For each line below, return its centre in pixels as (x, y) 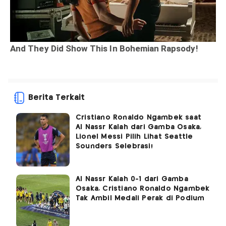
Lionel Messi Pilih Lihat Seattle (134, 136)
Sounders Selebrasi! (114, 146)
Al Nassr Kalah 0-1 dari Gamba (132, 179)
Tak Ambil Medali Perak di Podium (140, 198)
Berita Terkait (56, 97)
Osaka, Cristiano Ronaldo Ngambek (143, 188)
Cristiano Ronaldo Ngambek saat (138, 117)
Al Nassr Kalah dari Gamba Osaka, (139, 127)
